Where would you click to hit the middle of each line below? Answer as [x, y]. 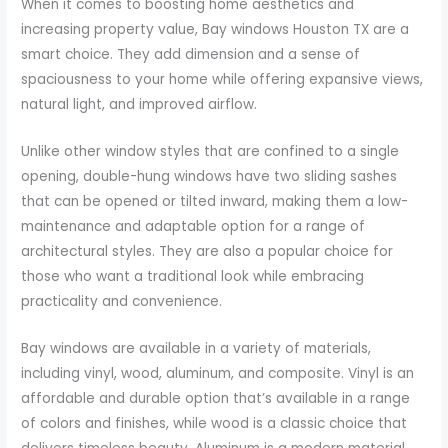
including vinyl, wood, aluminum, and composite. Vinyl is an [218, 373]
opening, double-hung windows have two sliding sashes [209, 176]
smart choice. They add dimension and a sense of [191, 54]
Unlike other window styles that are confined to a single [210, 151]
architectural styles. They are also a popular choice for [207, 251]
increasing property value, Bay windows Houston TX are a [215, 29]
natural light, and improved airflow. [139, 104]
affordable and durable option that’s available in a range [216, 398]
